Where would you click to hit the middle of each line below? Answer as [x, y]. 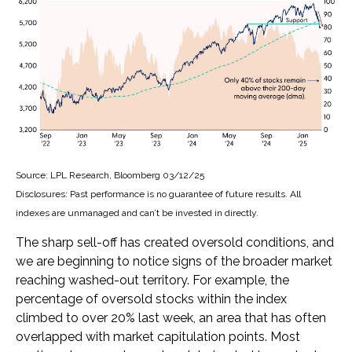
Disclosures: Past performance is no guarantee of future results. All [158, 194]
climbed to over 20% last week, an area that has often [171, 317]
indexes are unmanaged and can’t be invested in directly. [137, 213]
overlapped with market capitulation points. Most [158, 336]
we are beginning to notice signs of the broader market [174, 261]
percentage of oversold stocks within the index [151, 299]
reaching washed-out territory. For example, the [152, 280]
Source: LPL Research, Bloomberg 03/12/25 [110, 175]
